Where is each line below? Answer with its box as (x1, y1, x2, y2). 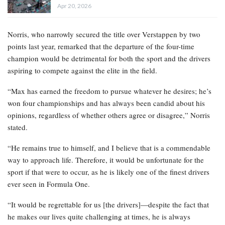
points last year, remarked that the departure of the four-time (8, 41, 194, 52)
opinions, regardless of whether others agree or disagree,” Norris (8, 110, 210, 121)
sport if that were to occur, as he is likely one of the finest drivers (8, 167, 209, 177)
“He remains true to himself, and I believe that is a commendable (8, 143, 210, 153)
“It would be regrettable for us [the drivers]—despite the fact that (8, 199, 209, 210)
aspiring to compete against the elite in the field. (8, 65, 157, 76)
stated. (8, 122, 28, 133)
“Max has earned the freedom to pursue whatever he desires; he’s (8, 86, 211, 96)
